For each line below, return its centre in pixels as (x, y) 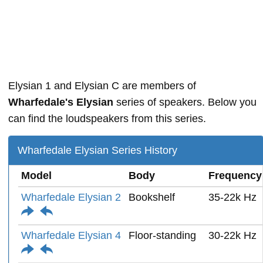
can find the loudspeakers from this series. (107, 118)
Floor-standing (162, 235)
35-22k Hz (232, 197)
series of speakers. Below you (185, 102)
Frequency (235, 175)
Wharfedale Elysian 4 (71, 235)
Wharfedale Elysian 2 (71, 197)
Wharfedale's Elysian (61, 102)
